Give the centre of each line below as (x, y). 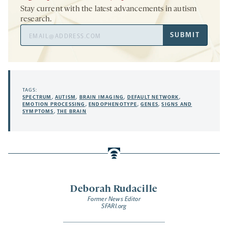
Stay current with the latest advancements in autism (109, 9)
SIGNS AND (177, 105)
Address (34, 42)
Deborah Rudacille (114, 190)
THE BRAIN (72, 112)
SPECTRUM (37, 97)
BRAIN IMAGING (102, 97)
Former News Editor (114, 199)
